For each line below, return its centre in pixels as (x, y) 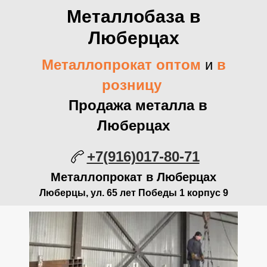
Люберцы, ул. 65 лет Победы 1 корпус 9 (133, 193)
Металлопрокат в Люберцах (133, 177)
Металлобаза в (133, 16)
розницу (131, 85)
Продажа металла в (133, 105)
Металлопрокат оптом (121, 65)
